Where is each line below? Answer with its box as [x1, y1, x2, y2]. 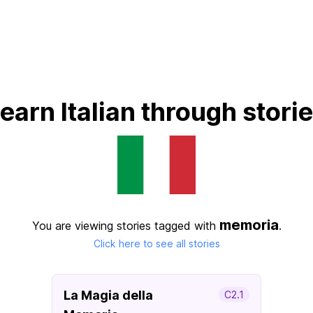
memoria [219, 217, 279, 233]
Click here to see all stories [93, 238, 220, 249]
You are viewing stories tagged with [31, 219, 219, 233]
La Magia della [64, 288, 153, 303]
